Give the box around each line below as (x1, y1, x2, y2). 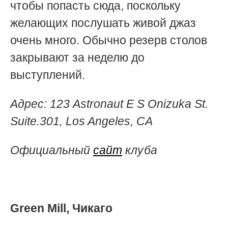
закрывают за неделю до (10, 50, 145, 64)
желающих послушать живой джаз (10, 16, 196, 30)
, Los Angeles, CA (60, 114, 153, 128)
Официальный (10, 143, 93, 157)
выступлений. (10, 68, 85, 81)
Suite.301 (10, 114, 60, 128)
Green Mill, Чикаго (10, 201, 112, 215)
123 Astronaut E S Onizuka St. (50, 97, 208, 110)
